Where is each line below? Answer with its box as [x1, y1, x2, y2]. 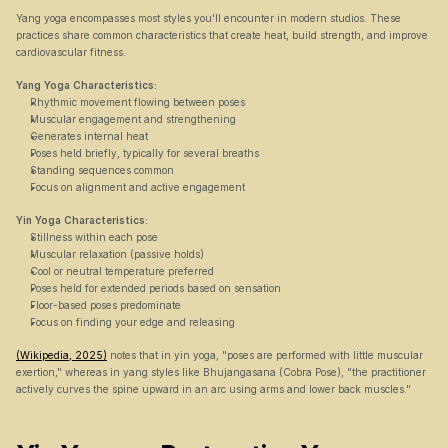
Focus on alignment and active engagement [30, 181, 245, 193]
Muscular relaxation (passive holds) [30, 248, 204, 260]
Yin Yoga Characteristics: [16, 214, 148, 226]
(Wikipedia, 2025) [16, 349, 107, 361]
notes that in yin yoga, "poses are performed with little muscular [107, 349, 423, 361]
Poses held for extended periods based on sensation [30, 282, 281, 294]
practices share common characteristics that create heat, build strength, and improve [16, 29, 428, 41]
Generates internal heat [30, 130, 148, 142]
